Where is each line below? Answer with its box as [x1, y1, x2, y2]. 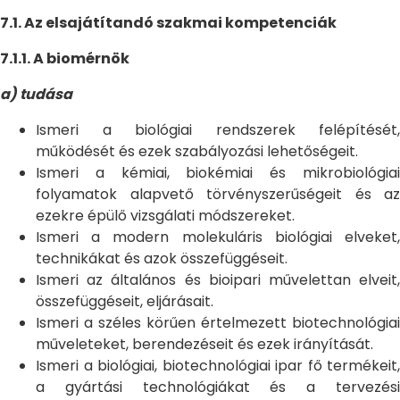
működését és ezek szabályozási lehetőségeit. [36, 141, 358, 162]
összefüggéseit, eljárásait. [36, 291, 213, 312]
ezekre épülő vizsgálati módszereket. [36, 205, 295, 226]
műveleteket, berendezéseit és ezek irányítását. [36, 334, 373, 354]
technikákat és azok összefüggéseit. [36, 248, 287, 269]
